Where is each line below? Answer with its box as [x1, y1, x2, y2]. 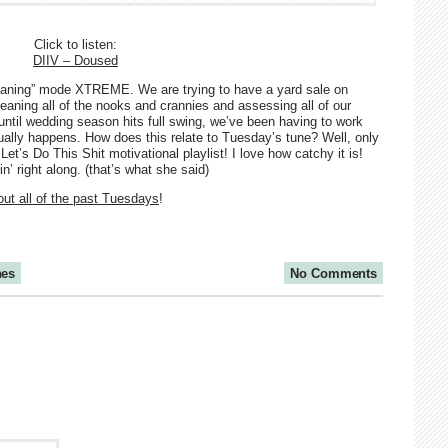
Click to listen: [34, 37, 117, 52]
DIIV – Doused [33, 53, 118, 68]
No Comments [290, 266, 377, 281]
